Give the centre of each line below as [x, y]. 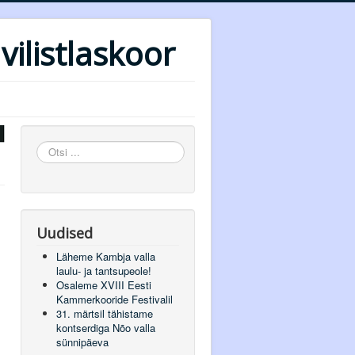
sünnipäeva [82, 342]
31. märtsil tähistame [105, 313]
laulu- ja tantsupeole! [104, 271]
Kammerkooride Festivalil [115, 299]
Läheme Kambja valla [106, 256]
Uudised [65, 233]
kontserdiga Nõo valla [106, 328]
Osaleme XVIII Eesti [104, 285]
